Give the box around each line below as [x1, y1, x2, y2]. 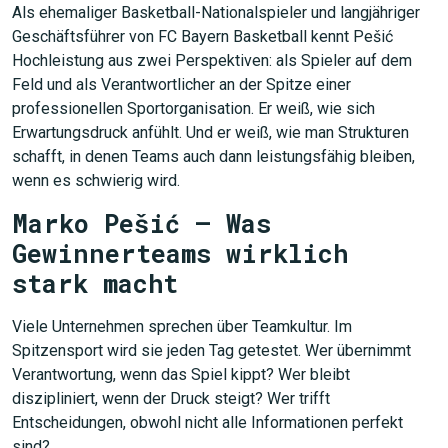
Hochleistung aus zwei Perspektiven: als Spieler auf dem [12, 51, 412, 70]
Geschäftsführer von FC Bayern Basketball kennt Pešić [12, 27, 393, 46]
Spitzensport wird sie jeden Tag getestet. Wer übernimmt [12, 341, 411, 360]
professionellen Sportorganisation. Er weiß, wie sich [12, 99, 375, 118]
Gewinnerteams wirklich [12, 237, 348, 270]
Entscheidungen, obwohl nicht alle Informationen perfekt [12, 413, 403, 432]
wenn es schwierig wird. [12, 171, 180, 190]
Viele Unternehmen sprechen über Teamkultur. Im [12, 317, 352, 336]
